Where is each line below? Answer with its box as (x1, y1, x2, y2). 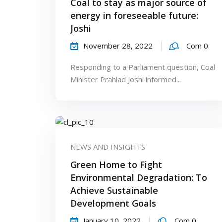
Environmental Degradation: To (70, 171, 207, 184)
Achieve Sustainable (70, 184, 158, 197)
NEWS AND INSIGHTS (70, 142, 145, 152)
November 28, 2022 (83, 40, 153, 51)
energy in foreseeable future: (70, 9, 198, 21)
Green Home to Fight (70, 159, 162, 171)
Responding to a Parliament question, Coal (70, 61, 215, 72)
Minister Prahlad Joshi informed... (70, 74, 181, 84)
